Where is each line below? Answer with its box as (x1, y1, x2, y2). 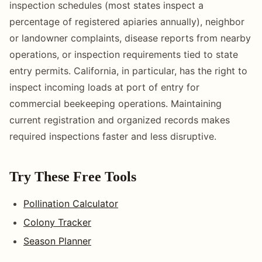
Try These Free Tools (9, 168, 136, 184)
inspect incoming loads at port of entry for (9, 81, 199, 93)
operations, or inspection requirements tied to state (9, 48, 238, 60)
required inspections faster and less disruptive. (9, 130, 216, 142)
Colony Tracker (23, 216, 91, 228)
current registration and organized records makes (9, 113, 230, 126)
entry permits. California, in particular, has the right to (9, 64, 247, 77)
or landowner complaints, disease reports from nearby (9, 32, 251, 44)
